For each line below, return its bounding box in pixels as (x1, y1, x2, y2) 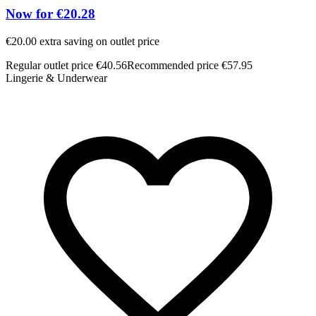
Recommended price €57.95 (127, 59, 253, 72)
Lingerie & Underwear (6, 72, 107, 85)
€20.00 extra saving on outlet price (6, 35, 159, 48)
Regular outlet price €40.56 (6, 59, 127, 72)
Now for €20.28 (6, 6, 95, 22)
